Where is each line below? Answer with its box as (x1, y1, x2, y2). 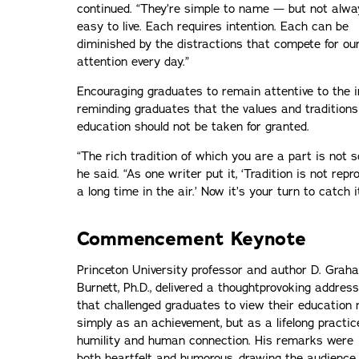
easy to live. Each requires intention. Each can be (77, 18, 349, 34)
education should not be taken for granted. (77, 118, 309, 135)
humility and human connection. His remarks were (77, 332, 353, 349)
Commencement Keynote (77, 225, 306, 252)
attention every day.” (77, 53, 189, 70)
